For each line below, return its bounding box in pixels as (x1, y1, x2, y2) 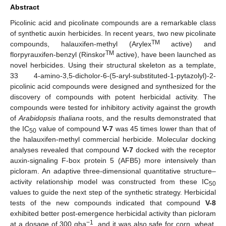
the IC (10, 124, 30, 133)
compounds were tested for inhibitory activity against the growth (10, 103, 216, 111)
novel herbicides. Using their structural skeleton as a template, (10, 61, 216, 69)
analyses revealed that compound (10, 145, 123, 154)
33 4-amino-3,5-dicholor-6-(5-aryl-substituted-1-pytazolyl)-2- (10, 71, 216, 80)
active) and (159, 39, 216, 48)
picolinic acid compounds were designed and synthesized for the (10, 82, 216, 90)
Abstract (10, 3, 39, 11)
